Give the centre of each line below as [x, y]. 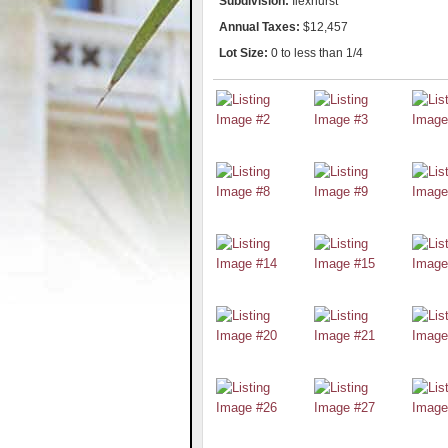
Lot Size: [243, 52]
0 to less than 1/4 [315, 52]
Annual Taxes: [261, 26]
